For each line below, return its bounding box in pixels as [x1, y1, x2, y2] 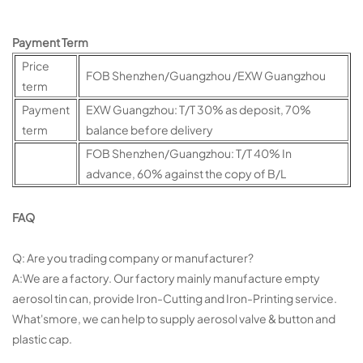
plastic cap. [12, 331, 72, 346]
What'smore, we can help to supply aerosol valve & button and [12, 310, 335, 326]
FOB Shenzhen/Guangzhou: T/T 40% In [86, 145, 292, 160]
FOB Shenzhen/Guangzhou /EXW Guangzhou [86, 67, 326, 83]
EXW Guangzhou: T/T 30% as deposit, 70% [86, 101, 311, 117]
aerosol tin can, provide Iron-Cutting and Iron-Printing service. [12, 290, 337, 305]
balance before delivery [86, 122, 213, 137]
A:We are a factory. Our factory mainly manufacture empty [12, 270, 320, 285]
